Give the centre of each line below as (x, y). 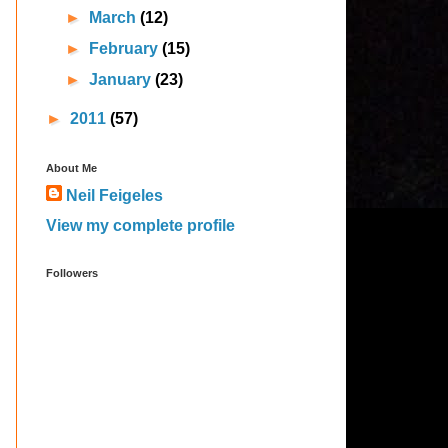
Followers (72, 273)
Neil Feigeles (114, 195)
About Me (71, 168)
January (122, 79)
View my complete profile (140, 225)
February (126, 48)
